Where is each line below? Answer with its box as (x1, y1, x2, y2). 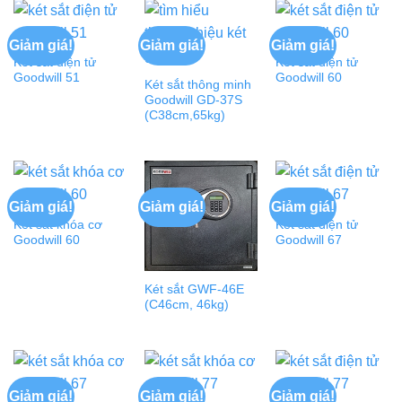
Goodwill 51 (13, 71, 80, 85)
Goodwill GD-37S (144, 93, 242, 108)
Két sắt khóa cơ (13, 217, 102, 232)
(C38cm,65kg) (144, 109, 225, 123)
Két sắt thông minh (144, 78, 251, 92)
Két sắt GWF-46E (144, 283, 244, 297)
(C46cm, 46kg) (144, 298, 229, 312)
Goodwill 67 (275, 232, 342, 247)
